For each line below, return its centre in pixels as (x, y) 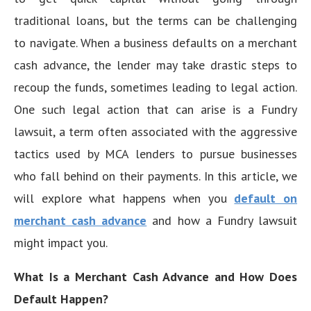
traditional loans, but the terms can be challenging (155, 20)
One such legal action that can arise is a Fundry (155, 109)
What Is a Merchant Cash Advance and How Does (155, 277)
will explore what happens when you (124, 198)
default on (266, 198)
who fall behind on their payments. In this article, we (155, 176)
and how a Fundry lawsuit (225, 220)
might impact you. (61, 243)
